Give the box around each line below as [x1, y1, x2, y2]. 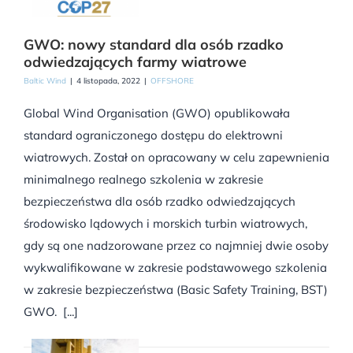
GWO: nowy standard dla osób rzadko [24, 35, 284, 54]
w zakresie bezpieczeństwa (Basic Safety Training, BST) [24, 282, 328, 297]
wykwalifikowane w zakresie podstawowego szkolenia [24, 260, 327, 275]
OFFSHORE [150, 76, 194, 86]
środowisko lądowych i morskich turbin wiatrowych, [24, 216, 307, 231]
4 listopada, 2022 [76, 76, 140, 86]
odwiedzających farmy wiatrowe [24, 53, 247, 71]
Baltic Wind [24, 76, 66, 86]
